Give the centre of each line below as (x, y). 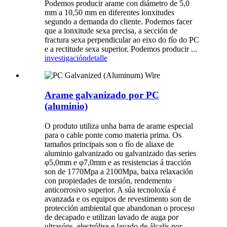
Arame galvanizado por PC (102, 95)
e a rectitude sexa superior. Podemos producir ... (121, 49)
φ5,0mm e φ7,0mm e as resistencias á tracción (118, 162)
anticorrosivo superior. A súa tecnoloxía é (110, 190)
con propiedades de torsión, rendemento (108, 180)
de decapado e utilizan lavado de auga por (111, 217)
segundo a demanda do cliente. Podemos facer (118, 22)
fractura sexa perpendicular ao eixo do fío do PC (122, 40)
